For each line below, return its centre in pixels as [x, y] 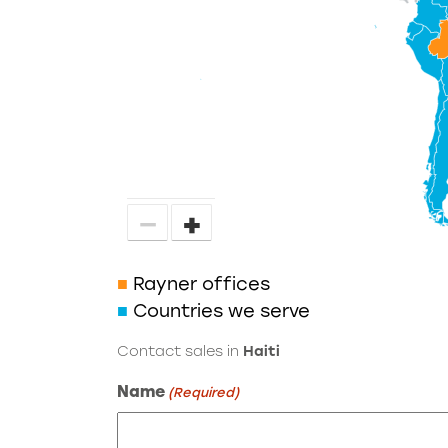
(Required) [204, 392]
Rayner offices [201, 284]
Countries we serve [221, 311]
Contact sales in [180, 351]
